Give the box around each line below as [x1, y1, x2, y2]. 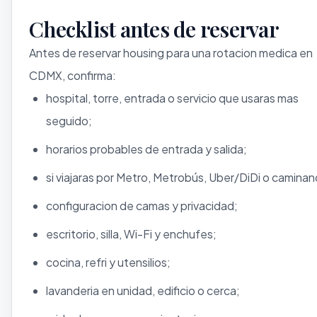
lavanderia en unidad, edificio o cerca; [46, 282, 240, 298]
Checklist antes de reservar [29, 14, 278, 43]
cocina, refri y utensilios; [46, 254, 171, 270]
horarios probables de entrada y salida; [46, 141, 247, 156]
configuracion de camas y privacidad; [46, 197, 238, 213]
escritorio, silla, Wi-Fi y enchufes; [46, 226, 217, 241]
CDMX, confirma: [29, 67, 116, 83]
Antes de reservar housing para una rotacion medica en [29, 45, 313, 60]
